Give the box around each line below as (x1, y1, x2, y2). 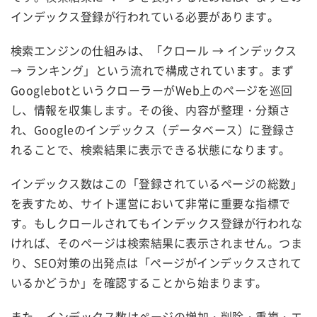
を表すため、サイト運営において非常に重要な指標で (11, 194, 291, 212)
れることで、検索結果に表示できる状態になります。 (11, 140, 291, 158)
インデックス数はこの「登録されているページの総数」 (11, 174, 302, 192)
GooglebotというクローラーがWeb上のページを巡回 (11, 81, 293, 98)
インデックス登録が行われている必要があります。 (11, 7, 279, 25)
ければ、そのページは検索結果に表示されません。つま (11, 234, 302, 251)
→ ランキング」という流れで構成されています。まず (11, 61, 294, 79)
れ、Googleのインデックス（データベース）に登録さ (11, 120, 296, 138)
